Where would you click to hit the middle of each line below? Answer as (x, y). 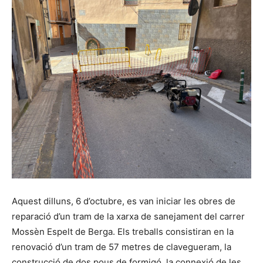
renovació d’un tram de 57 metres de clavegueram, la (122, 247)
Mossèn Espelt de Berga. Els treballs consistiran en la (123, 231)
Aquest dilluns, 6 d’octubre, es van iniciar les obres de (124, 201)
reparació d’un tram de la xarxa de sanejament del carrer (128, 216)
